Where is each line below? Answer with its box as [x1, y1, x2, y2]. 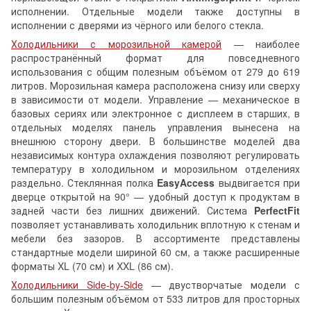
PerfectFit [254, 203, 300, 218]
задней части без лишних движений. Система [11, 203, 254, 218]
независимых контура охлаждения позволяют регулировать [11, 148, 300, 162]
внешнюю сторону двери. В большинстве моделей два [11, 134, 300, 149]
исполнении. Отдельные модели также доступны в [11, 4, 300, 19]
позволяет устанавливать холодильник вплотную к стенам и [11, 217, 300, 232]
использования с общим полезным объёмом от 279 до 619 [11, 65, 300, 79]
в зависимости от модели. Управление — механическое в [11, 92, 300, 107]
